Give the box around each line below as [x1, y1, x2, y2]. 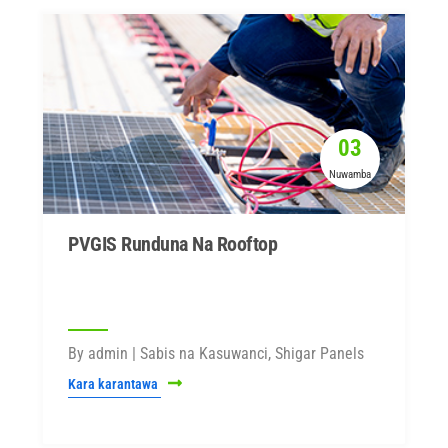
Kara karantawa [68, 376, 161, 392]
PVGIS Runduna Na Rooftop [68, 232, 277, 256]
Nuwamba [329, 168, 371, 181]
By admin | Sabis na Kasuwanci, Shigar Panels [68, 344, 364, 363]
